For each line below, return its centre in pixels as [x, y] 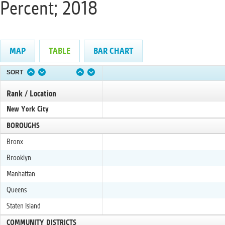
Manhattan [21, 174]
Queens [17, 190]
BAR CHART [113, 51]
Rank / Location [31, 94]
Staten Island [24, 206]
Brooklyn [19, 158]
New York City [28, 109]
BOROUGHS [23, 126]
